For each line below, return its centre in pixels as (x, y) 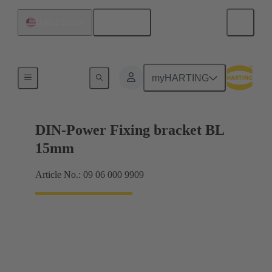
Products (62, 76)
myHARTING (181, 78)
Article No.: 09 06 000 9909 (90, 175)
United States (60, 22)
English (126, 22)
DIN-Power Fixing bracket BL (130, 130)
